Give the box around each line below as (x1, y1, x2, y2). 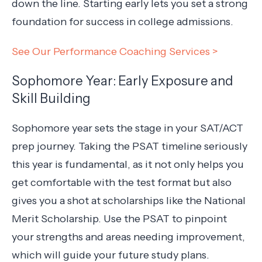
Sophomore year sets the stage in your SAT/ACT (12, 121, 243, 135)
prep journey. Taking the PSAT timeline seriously (12, 139, 247, 153)
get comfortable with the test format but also (12, 175, 232, 189)
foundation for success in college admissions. (12, 15, 236, 28)
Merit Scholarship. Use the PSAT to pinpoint (12, 212, 227, 225)
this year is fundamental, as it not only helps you (12, 157, 244, 171)
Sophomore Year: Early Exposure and (12, 73, 233, 89)
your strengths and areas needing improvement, (12, 230, 245, 243)
